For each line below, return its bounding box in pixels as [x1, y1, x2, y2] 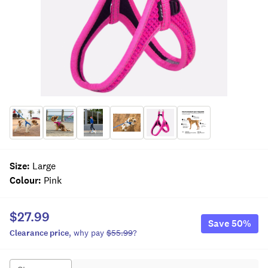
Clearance [10, 227, 48, 239]
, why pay [69, 227, 104, 238]
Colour [10, 174, 38, 187]
